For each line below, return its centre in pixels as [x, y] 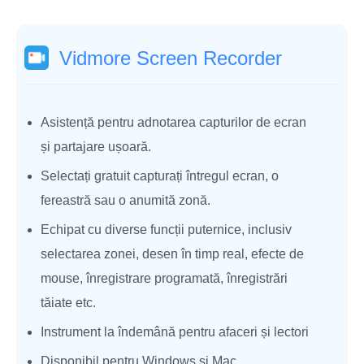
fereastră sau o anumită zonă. [126, 200]
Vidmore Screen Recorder [171, 58]
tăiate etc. [68, 302]
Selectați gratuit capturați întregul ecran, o [160, 175]
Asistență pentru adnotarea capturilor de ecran [173, 122]
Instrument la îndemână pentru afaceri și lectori [175, 331]
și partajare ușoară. [96, 146]
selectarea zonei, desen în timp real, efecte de [172, 253]
